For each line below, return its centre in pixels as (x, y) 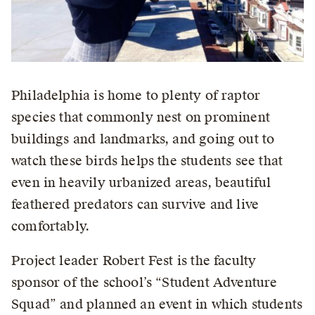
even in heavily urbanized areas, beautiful (141, 182)
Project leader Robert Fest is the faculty (134, 261)
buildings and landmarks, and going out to (143, 139)
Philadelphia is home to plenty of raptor (136, 95)
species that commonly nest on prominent (141, 117)
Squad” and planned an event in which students (157, 304)
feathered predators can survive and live (135, 204)
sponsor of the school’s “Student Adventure (144, 282)
